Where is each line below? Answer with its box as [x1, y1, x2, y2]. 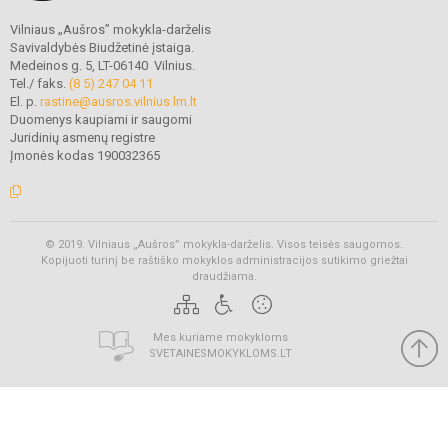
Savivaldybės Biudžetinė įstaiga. [10, 39, 194, 55]
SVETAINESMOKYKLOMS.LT [149, 346, 292, 360]
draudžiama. [191, 269, 257, 283]
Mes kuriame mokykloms [153, 330, 288, 344]
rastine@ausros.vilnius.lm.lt [40, 93, 197, 109]
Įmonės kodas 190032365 [10, 147, 160, 163]
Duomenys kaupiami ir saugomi [10, 111, 192, 127]
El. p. [10, 93, 40, 109]
